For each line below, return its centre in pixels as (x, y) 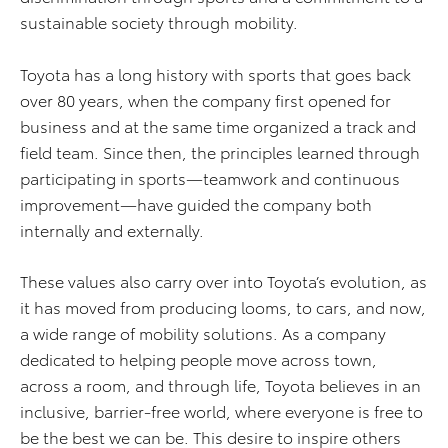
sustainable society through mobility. (159, 22)
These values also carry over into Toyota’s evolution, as (223, 281)
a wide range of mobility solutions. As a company (203, 333)
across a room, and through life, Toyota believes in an (220, 385)
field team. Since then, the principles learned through (220, 152)
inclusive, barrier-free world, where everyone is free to (221, 411)
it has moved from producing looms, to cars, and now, (223, 307)
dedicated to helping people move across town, (198, 359)
